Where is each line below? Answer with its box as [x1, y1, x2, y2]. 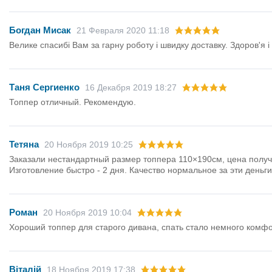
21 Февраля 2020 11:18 [76, 25, 169, 36]
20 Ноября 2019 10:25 [44, 140, 133, 150]
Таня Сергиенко [9, 82, 80, 93]
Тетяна [9, 139, 39, 150]
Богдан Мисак [9, 25, 71, 36]
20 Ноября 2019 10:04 [43, 208, 132, 218]
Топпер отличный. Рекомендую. [9, 97, 136, 107]
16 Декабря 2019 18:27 [85, 83, 177, 93]
